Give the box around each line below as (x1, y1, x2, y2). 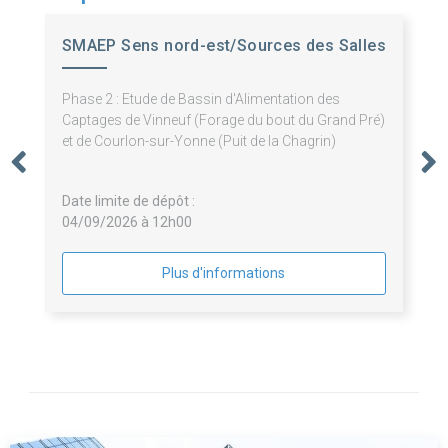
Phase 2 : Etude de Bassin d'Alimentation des (61, 91, 340, 108)
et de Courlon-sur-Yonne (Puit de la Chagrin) (61, 133, 336, 150)
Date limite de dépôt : (61, 193, 195, 210)
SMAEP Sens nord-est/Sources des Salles (61, 36, 386, 56)
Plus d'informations (162, 265, 286, 282)
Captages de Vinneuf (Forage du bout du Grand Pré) (61, 112, 385, 129)
